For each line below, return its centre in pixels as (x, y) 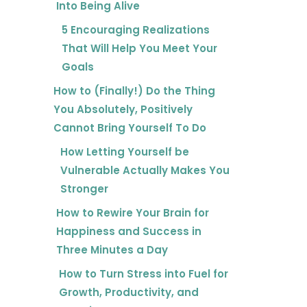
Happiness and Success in (128, 232)
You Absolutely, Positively (123, 110)
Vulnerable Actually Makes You (145, 171)
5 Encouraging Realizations (135, 30)
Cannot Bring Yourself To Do (130, 128)
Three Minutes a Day (112, 250)
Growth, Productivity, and (128, 293)
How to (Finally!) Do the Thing (135, 91)
